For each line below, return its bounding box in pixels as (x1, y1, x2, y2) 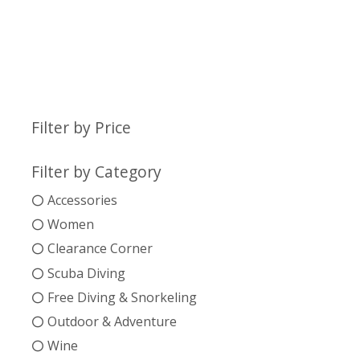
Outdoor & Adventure (47, 312, 177, 330)
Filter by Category (31, 160, 162, 182)
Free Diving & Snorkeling (47, 288, 197, 306)
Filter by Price (31, 116, 131, 138)
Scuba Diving (47, 264, 125, 282)
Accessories (47, 190, 117, 209)
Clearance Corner (47, 239, 153, 258)
